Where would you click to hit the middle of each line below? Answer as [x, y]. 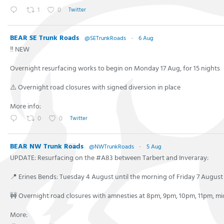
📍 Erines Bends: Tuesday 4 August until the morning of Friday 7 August [116, 177]
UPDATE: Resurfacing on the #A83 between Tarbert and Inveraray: [109, 158]
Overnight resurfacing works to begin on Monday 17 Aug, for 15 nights [115, 68]
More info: [25, 106]
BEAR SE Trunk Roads [44, 38]
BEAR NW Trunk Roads [47, 146]
